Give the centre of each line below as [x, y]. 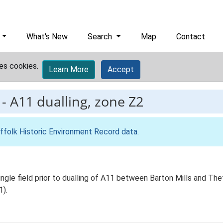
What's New [47, 37]
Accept [121, 69]
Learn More [69, 69]
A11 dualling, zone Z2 [77, 101]
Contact [191, 37]
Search [101, 37]
